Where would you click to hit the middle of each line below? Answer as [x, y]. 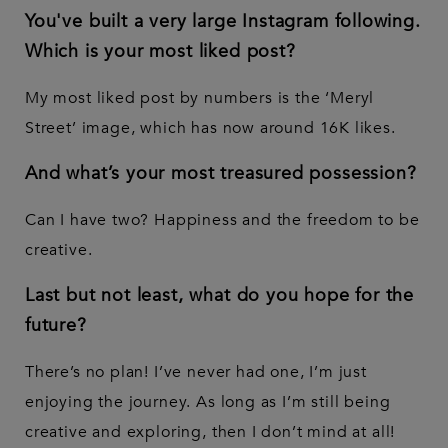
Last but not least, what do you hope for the [220, 296]
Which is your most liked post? [160, 52]
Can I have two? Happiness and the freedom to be [222, 220]
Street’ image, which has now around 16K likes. [210, 128]
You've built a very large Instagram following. [223, 22]
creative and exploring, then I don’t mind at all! [210, 432]
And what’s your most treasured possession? [221, 174]
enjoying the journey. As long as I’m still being [208, 402]
